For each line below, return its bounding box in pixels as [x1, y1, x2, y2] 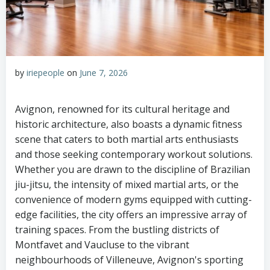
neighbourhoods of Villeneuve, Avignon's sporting [15, 253, 243, 266]
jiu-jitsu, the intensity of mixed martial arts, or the [15, 178, 239, 191]
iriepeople [27, 67, 64, 78]
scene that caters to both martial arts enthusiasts [15, 133, 239, 146]
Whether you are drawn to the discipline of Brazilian [15, 163, 250, 176]
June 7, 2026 [80, 67, 128, 78]
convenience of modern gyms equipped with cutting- [15, 193, 252, 206]
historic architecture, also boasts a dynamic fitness [15, 118, 242, 131]
